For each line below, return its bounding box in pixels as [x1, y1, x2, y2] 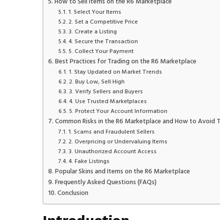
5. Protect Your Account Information [69, 106, 167, 116]
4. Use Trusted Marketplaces [69, 96, 147, 107]
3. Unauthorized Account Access [68, 146, 157, 157]
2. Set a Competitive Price [68, 17, 138, 27]
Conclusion [57, 188, 88, 198]
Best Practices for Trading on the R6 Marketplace [55, 56, 196, 67]
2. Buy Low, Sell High [69, 77, 125, 87]
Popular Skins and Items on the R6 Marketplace [55, 166, 190, 177]
